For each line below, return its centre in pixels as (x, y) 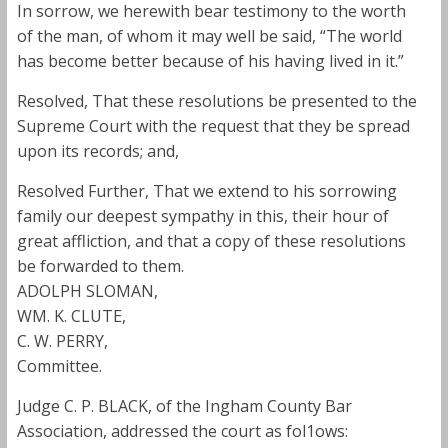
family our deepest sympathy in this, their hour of (202, 215)
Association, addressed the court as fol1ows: (182, 430)
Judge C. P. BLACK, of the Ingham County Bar (184, 405)
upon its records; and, (97, 150)
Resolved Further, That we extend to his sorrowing (206, 190)
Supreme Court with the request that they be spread (213, 125)
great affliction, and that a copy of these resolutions (211, 240)
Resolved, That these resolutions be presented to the (216, 100)
